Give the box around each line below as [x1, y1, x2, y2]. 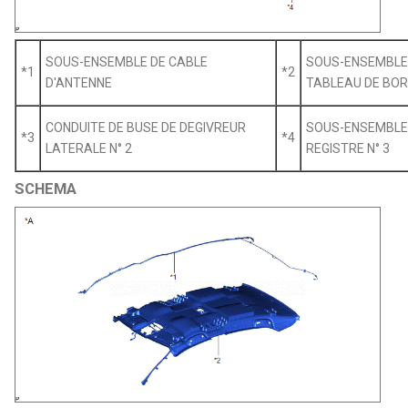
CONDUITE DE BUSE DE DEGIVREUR [46, 120, 247, 136]
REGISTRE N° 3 [306, 141, 391, 157]
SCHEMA [15, 179, 77, 199]
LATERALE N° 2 [46, 141, 133, 157]
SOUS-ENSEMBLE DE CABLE [46, 55, 209, 70]
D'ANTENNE [46, 76, 113, 91]
